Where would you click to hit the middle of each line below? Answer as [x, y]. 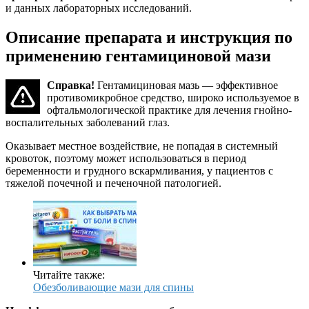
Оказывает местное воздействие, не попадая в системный [142, 146]
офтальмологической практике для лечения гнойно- [169, 110]
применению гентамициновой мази [138, 56]
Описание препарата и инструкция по [149, 37]
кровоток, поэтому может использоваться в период [126, 158]
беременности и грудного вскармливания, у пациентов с [139, 170]
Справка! [71, 85]
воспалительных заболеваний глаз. [88, 122]
